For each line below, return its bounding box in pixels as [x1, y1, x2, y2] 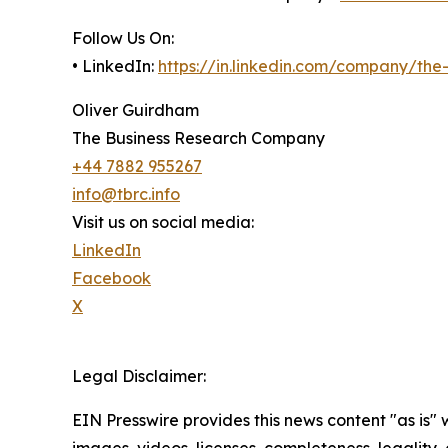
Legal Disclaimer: [72, 365, 206, 386]
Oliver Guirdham [72, 99, 199, 120]
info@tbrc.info [72, 183, 180, 204]
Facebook [72, 267, 151, 288]
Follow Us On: [72, 27, 174, 48]
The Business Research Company [72, 127, 325, 148]
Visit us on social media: [72, 211, 254, 232]
